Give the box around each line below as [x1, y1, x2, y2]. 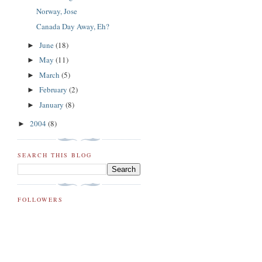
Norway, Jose [36, 6, 78, 17]
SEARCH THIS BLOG [18, 150, 92, 159]
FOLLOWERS [18, 195, 64, 204]
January [39, 99, 65, 110]
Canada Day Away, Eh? [36, 20, 110, 32]
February [39, 84, 69, 95]
